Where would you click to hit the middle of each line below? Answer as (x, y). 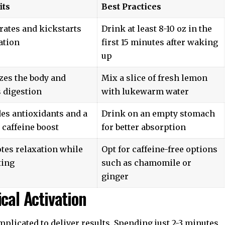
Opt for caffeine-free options (160, 149)
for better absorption (144, 127)
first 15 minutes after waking (160, 42)
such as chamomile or (147, 163)
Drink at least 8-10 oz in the (157, 29)
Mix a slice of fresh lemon (155, 78)
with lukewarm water (145, 92)
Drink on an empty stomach (158, 114)
